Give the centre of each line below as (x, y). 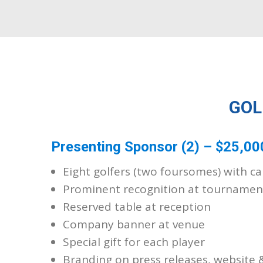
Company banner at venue (134, 224)
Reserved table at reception (137, 207)
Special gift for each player (134, 242)
